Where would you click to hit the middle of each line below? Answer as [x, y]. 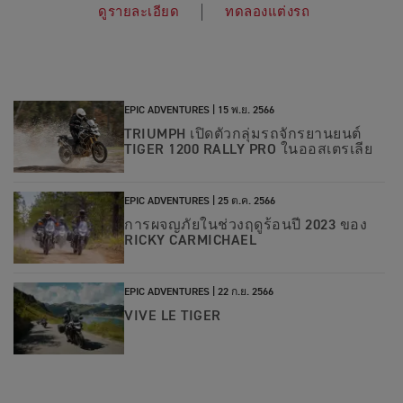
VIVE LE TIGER [173, 317]
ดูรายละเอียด [139, 13]
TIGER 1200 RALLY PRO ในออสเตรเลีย [248, 151]
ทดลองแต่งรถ [267, 13]
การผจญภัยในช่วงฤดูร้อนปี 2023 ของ [246, 226]
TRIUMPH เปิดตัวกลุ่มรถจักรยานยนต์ [243, 135]
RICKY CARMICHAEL [190, 242]
